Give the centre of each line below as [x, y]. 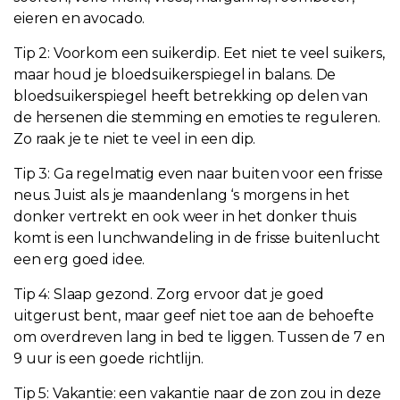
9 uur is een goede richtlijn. [108, 359]
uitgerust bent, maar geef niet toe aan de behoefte [194, 316]
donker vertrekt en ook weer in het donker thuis [185, 217]
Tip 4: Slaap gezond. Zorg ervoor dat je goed [169, 295]
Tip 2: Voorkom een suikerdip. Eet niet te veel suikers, [199, 54]
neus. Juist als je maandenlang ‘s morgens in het [182, 196]
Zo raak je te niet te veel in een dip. [135, 139]
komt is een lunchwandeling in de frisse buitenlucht [197, 238]
